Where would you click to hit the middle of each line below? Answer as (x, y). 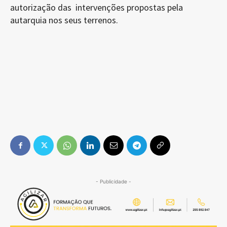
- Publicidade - (113, 182)
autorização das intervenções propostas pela (97, 8)
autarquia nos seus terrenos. (64, 20)
